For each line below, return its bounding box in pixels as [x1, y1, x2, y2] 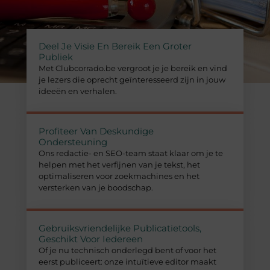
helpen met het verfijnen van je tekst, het [39, 160, 201, 170]
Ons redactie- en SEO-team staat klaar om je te [39, 148, 224, 159]
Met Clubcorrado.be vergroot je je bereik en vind [39, 63, 228, 73]
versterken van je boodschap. [39, 183, 154, 193]
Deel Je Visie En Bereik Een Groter [39, 40, 192, 52]
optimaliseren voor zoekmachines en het [39, 171, 200, 181]
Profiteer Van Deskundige [39, 125, 154, 137]
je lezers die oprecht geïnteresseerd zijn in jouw [39, 74, 226, 84]
